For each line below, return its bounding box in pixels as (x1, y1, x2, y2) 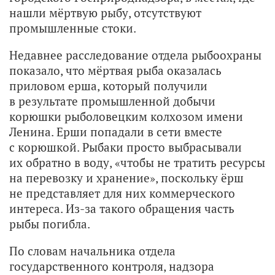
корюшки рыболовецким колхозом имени (9, 108, 243, 124)
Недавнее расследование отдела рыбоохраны (9, 47, 261, 63)
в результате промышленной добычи (9, 93, 215, 109)
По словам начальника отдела (9, 242, 176, 258)
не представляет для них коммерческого (9, 185, 235, 201)
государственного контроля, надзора (9, 258, 214, 274)
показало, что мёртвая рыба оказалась (9, 62, 222, 78)
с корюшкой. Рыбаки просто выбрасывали (9, 139, 242, 155)
